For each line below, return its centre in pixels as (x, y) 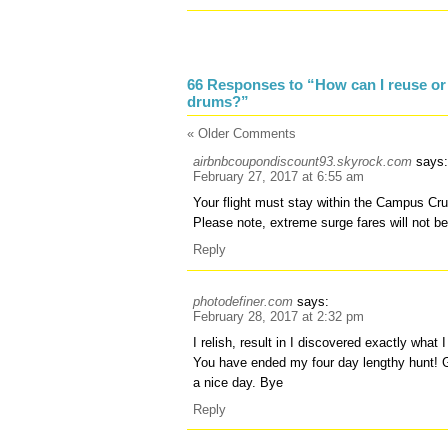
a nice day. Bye (238, 382)
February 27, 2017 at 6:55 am (279, 177)
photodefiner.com (243, 301)
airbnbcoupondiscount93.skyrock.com (303, 162)
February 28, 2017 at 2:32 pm (279, 316)
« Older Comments (241, 134)
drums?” (218, 102)
